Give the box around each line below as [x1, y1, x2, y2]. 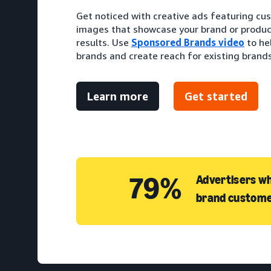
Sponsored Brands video [131, 36, 244, 49]
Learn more [87, 90, 148, 103]
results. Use [76, 36, 131, 49]
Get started [184, 90, 247, 103]
